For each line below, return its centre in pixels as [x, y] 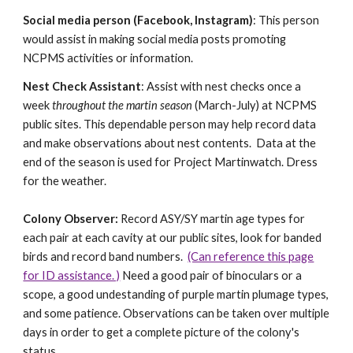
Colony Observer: [71, 219]
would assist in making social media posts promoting [155, 39]
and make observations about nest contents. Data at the [170, 143]
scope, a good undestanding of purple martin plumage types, [176, 294]
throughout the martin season [123, 105]
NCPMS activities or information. [111, 58]
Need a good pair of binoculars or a [211, 275]
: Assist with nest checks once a [221, 86]
